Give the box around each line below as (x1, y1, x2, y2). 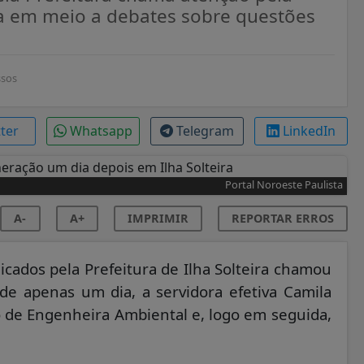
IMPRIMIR (127, 210, 188, 226)
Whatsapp (69, 122, 132, 141)
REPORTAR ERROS (231, 210, 334, 226)
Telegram (175, 122, 234, 141)
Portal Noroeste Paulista (224, 176, 343, 192)
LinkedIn (282, 122, 336, 141)
